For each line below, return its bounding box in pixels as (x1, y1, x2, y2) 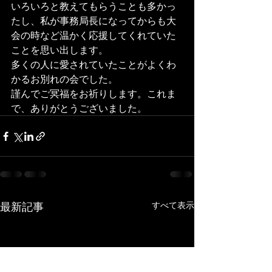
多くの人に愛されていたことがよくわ (11, 58, 176, 70)
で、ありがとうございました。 (11, 102, 147, 114)
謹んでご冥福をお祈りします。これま (11, 87, 176, 99)
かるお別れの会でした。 (11, 73, 118, 84)
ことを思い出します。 (11, 44, 108, 55)
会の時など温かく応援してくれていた (11, 29, 176, 41)
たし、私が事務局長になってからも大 (11, 15, 176, 26)
